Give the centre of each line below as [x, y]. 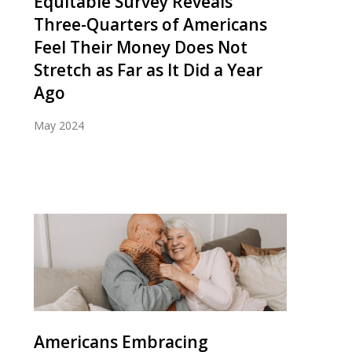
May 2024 [59, 125]
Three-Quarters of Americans [150, 24]
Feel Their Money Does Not [141, 47]
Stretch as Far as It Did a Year [148, 70]
